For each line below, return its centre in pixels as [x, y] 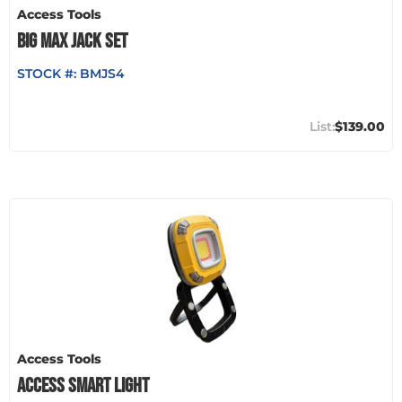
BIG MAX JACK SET [72, 41]
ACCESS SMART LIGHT [83, 385]
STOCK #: [48, 73]
